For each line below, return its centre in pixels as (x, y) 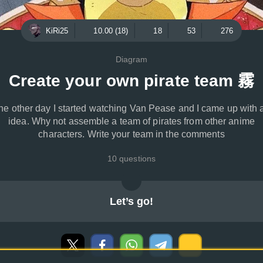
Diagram (131, 59)
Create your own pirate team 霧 (131, 81)
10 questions (131, 159)
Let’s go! (131, 201)
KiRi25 (57, 31)
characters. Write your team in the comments (131, 134)
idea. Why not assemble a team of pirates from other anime (131, 121)
